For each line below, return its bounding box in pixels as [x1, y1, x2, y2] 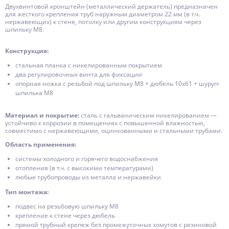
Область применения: [5, 140, 76, 149]
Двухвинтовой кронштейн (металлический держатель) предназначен [5, 2, 218, 11]
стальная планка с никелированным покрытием [15, 61, 162, 70]
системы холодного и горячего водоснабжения [15, 154, 158, 163]
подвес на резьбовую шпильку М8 [15, 202, 119, 211]
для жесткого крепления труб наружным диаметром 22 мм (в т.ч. [5, 10, 200, 18]
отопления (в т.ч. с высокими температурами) [15, 164, 153, 172]
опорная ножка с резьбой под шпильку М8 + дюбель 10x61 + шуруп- [15, 79, 220, 88]
